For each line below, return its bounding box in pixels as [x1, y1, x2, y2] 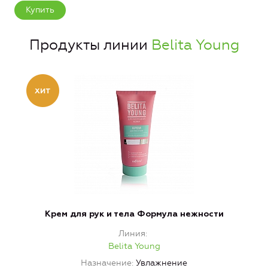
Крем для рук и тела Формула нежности [44, 209, 224, 218]
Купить [26, 4, 54, 15]
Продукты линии [29, 36, 151, 53]
